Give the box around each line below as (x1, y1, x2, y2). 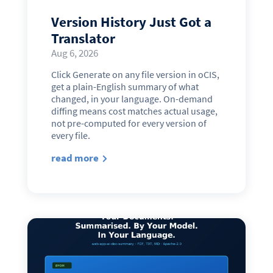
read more (51, 151, 99, 165)
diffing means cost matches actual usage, (51, 104, 218, 117)
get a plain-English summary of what (51, 80, 199, 93)
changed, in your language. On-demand (51, 92, 213, 105)
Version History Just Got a (51, 12, 211, 30)
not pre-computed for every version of (51, 116, 207, 129)
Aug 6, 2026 (51, 46, 98, 60)
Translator (51, 29, 115, 47)
